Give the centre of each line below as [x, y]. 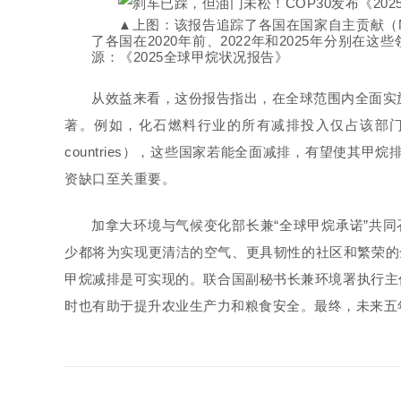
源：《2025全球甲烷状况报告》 [190, 57]
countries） [101, 152]
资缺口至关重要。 [120, 179]
